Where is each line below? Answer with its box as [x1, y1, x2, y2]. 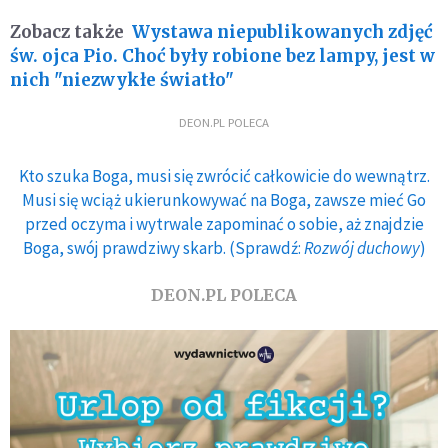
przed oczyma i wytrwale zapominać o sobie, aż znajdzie [24, 212, 424, 235]
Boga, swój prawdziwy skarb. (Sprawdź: [22, 236, 304, 259]
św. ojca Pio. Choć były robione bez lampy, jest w [10, 44, 435, 67]
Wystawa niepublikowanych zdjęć [132, 20, 433, 43]
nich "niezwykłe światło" [10, 68, 234, 91]
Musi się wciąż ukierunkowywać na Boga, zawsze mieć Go [22, 188, 426, 211]
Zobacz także [10, 20, 124, 43]
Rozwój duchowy [303, 236, 420, 259]
